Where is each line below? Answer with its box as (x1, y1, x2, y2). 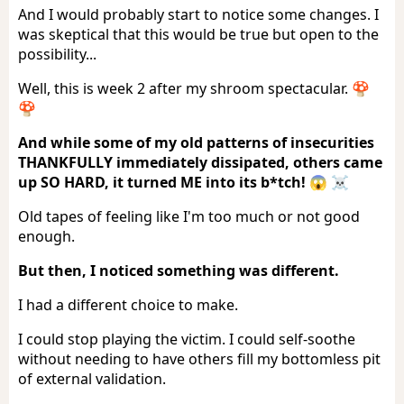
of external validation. (18, 368, 166, 389)
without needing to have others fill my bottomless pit (18, 348, 381, 369)
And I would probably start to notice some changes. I (18, 4, 379, 24)
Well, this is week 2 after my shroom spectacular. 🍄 (18, 78, 370, 98)
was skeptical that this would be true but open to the (18, 23, 379, 44)
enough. (18, 225, 75, 246)
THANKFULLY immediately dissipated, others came (18, 151, 382, 172)
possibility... (18, 43, 96, 64)
